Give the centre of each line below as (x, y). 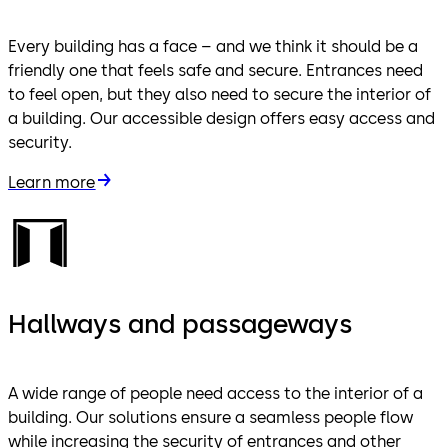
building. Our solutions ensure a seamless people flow (210, 417)
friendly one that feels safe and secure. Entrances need (215, 70)
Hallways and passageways (180, 323)
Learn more (52, 182)
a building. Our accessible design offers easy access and (221, 118)
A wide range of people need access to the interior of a (215, 393)
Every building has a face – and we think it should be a (213, 46)
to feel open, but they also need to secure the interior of (219, 94)
